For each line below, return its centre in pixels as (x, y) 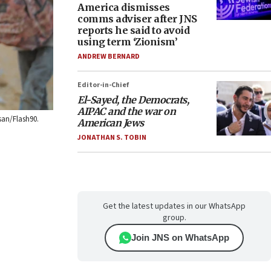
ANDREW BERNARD (109, 57)
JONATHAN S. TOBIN (112, 138)
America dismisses (124, 7)
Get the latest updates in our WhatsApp (174, 206)
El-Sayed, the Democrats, (133, 100)
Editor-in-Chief (103, 85)
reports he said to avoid (133, 30)
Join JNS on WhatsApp (180, 237)
